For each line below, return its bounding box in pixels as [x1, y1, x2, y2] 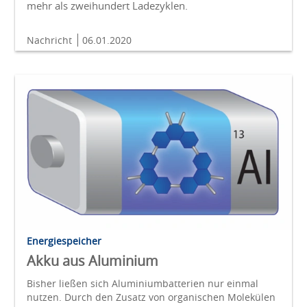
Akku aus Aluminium [27, 251, 158, 271]
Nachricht [27, 34, 75, 47]
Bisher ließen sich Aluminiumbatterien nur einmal [27, 277, 258, 291]
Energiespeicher [27, 234, 101, 248]
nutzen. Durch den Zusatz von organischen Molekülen [27, 291, 275, 304]
